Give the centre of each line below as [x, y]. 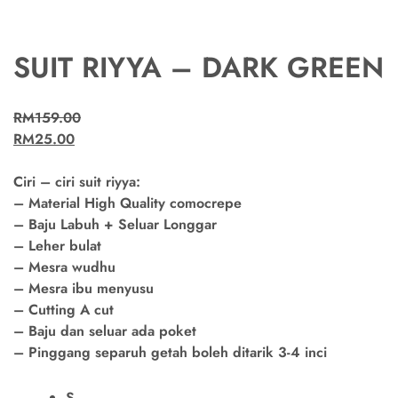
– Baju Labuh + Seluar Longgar [115, 225]
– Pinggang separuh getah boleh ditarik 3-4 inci [170, 353]
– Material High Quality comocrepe [127, 203]
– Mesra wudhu [64, 267]
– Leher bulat [57, 246]
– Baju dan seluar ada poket [105, 331]
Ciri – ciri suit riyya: [77, 182]
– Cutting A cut [64, 310]
